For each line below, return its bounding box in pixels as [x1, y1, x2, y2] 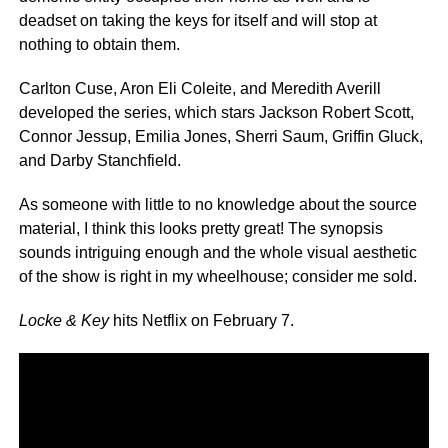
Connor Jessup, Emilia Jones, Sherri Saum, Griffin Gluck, [18, 128, 423, 146]
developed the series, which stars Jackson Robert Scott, [18, 104, 414, 122]
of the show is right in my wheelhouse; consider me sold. [18, 268, 417, 286]
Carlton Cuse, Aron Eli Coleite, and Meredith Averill [18, 80, 381, 98]
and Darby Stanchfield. [18, 152, 181, 170]
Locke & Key [18, 312, 109, 330]
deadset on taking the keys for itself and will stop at [18, 12, 377, 30]
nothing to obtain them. [18, 36, 180, 54]
